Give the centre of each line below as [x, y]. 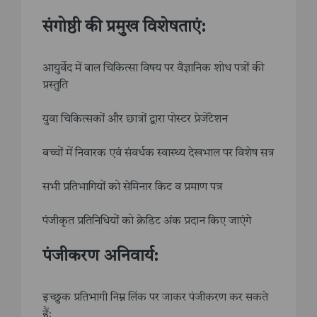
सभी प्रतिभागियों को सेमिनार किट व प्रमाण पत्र [132, 188]
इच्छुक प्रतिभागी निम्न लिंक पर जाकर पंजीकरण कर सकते [155, 298]
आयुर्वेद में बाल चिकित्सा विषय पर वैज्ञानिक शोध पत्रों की [153, 69]
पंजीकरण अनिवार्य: [100, 257]
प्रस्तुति [55, 86]
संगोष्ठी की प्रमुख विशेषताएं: [124, 28]
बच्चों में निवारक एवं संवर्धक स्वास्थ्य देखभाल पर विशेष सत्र [158, 154]
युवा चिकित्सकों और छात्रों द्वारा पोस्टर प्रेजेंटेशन [135, 120]
